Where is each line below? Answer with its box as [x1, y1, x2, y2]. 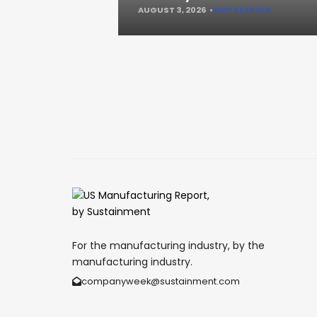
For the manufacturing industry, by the [72, 238, 265, 253]
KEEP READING [212, 4, 272, 16]
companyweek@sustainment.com [81, 275, 240, 288]
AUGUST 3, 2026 [138, 4, 207, 16]
